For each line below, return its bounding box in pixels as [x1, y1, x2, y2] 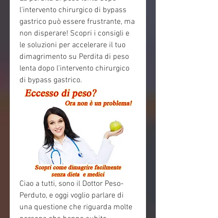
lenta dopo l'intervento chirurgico [19, 64, 129, 73]
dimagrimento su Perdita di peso [19, 52, 129, 62]
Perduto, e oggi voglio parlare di [19, 191, 124, 201]
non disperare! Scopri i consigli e [19, 29, 129, 38]
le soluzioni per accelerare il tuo [19, 40, 126, 50]
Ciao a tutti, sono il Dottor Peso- [19, 179, 124, 189]
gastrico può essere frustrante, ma [19, 17, 135, 27]
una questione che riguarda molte [19, 202, 132, 213]
